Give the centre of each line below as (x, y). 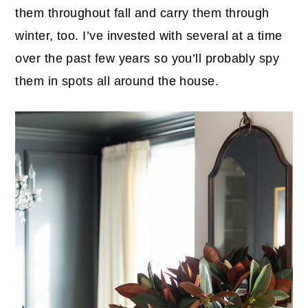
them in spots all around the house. (117, 81)
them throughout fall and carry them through (142, 13)
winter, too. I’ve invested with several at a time (149, 36)
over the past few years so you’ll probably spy (147, 59)
